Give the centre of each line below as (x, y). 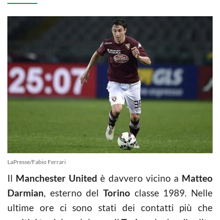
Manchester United (57, 178)
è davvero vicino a (138, 178)
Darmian (26, 192)
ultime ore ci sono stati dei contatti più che (110, 207)
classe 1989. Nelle (171, 192)
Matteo (196, 178)
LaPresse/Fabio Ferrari (37, 162)
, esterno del (73, 192)
